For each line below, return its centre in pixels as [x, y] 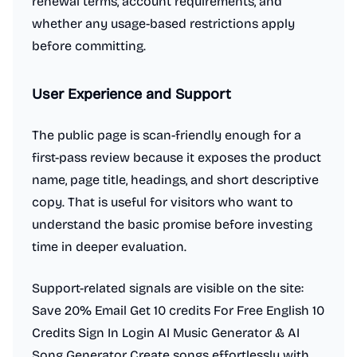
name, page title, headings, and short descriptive [175, 180]
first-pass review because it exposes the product [177, 157]
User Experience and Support [131, 94]
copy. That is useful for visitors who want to [163, 202]
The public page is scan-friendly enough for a [167, 135]
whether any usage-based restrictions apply [163, 24]
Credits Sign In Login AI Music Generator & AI [166, 333]
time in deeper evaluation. [109, 247]
